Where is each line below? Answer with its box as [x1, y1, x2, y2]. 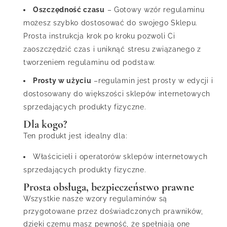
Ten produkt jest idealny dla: [23, 132, 128, 140]
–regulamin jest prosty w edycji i [91, 77, 213, 85]
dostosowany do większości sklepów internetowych [23, 90, 210, 98]
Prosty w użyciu [33, 77, 92, 85]
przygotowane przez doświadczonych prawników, [23, 207, 203, 216]
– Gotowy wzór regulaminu [104, 6, 205, 14]
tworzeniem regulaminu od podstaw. [23, 58, 156, 67]
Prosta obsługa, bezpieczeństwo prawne [23, 180, 194, 194]
